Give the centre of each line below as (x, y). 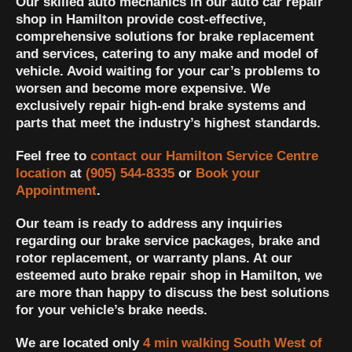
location (41, 174)
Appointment (56, 191)
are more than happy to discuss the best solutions (172, 293)
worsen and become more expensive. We (143, 89)
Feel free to (53, 156)
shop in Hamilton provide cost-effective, (141, 20)
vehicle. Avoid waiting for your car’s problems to (168, 71)
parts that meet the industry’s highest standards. (168, 123)
